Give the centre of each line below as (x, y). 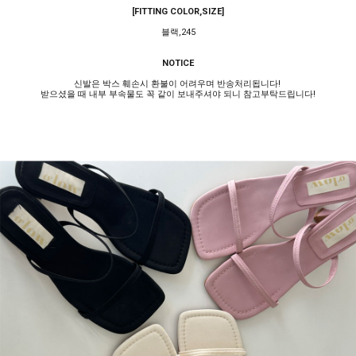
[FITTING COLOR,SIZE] (178, 11)
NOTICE (178, 63)
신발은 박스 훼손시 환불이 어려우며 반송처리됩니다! (178, 83)
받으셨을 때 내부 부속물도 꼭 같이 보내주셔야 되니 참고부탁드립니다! (178, 94)
